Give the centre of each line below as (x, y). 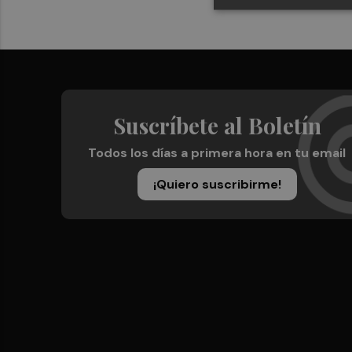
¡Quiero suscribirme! (217, 184)
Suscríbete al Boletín (217, 125)
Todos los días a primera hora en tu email (217, 153)
